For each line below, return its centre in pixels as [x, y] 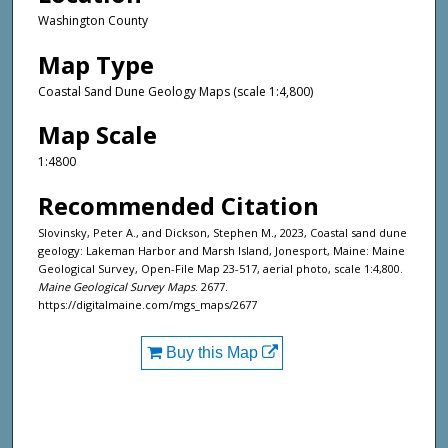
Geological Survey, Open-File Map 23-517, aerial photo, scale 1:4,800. [220, 268]
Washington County [93, 21]
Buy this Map [211, 352]
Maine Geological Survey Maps [116, 286]
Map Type [96, 64]
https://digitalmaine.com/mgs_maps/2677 [147, 304]
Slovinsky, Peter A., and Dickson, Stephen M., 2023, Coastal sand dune [222, 232]
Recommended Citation [178, 205]
